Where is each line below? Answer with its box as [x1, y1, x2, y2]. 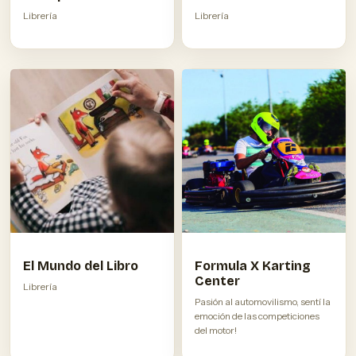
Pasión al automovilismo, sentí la [195, 296, 331, 308]
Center [195, 273, 240, 289]
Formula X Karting [195, 258, 311, 274]
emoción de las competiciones [195, 310, 319, 323]
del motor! [195, 324, 237, 337]
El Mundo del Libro [23, 258, 138, 274]
